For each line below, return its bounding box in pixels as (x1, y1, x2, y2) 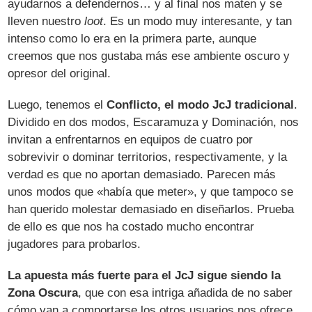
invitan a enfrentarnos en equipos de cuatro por (8, 132, 253, 146)
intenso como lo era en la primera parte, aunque (8, 31, 257, 45)
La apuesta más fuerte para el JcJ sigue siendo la (8, 268, 281, 282)
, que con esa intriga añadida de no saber (78, 286, 293, 299)
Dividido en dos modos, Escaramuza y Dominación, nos (8, 115, 299, 129)
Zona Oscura (8, 286, 79, 299)
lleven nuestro (8, 14, 85, 28)
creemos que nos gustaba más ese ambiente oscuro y (8, 49, 290, 63)
